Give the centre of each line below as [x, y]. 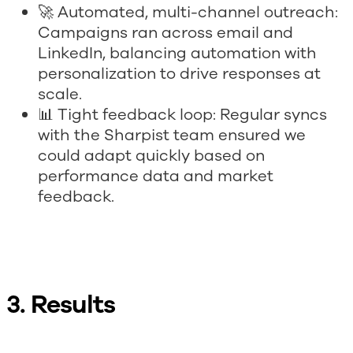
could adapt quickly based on [151, 156]
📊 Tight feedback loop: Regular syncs [182, 115]
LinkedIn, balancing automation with [177, 54]
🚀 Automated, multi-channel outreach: [188, 13]
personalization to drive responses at [179, 74]
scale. [60, 95]
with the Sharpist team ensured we [172, 136]
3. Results [61, 305]
